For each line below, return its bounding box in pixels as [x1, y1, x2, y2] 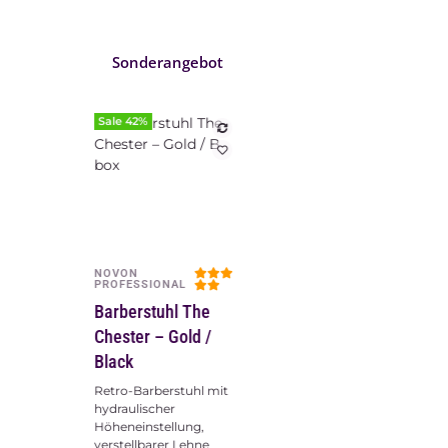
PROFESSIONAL [94, 278, 187, 292]
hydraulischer [94, 401, 176, 417]
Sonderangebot [112, 51, 223, 72]
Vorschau [131, 269, 204, 292]
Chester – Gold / [94, 326, 212, 348]
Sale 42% [98, 114, 148, 129]
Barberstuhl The [94, 301, 211, 323]
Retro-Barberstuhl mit [94, 383, 229, 399]
